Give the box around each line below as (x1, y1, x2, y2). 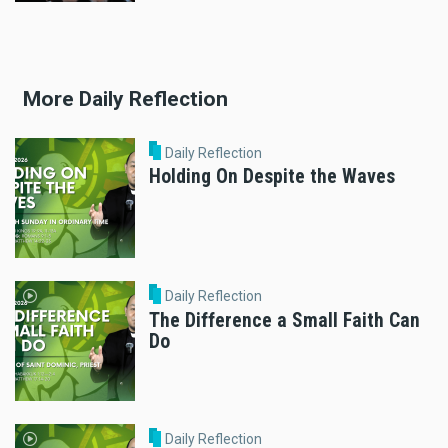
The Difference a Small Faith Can (149, 308, 420, 332)
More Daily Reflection (23, 87, 228, 112)
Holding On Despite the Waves (149, 165, 395, 189)
